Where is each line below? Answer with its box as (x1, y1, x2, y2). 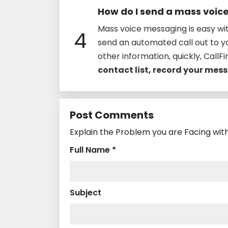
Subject (70, 186, 101, 198)
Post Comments (70, 107, 154, 122)
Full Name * (70, 144, 116, 156)
